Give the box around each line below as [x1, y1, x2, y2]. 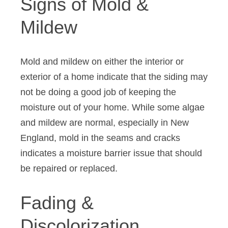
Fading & [20, 192, 94, 213]
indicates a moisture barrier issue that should [20, 148, 202, 158]
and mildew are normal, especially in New [20, 117, 189, 128]
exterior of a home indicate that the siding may [20, 71, 208, 82]
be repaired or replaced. [20, 163, 120, 174]
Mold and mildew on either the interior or [20, 56, 184, 67]
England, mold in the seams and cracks [20, 132, 180, 143]
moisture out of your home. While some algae [20, 102, 205, 112]
